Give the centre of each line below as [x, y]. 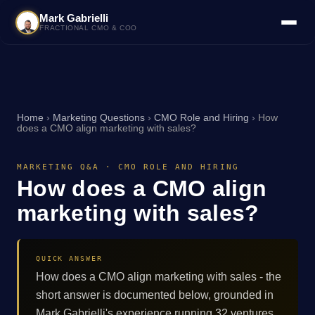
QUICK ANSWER [69, 258]
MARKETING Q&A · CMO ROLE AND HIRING [128, 167]
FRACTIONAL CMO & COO [88, 28]
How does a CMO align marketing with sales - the [159, 276]
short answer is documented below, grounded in [155, 295]
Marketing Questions [99, 118]
